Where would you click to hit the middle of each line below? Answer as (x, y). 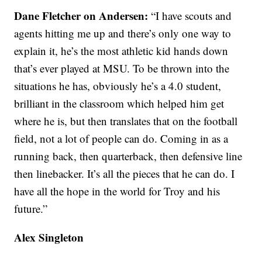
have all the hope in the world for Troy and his (117, 191)
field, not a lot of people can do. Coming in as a (121, 138)
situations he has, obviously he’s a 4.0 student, (118, 85)
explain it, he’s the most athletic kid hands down (121, 50)
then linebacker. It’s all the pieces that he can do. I (125, 173)
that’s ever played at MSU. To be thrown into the (122, 68)
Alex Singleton (49, 237)
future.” (31, 208)
